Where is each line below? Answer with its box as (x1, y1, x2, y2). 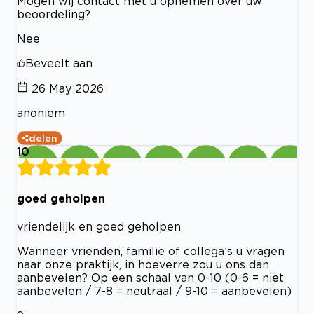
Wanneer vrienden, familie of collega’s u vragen (17, 245, 285, 258)
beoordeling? (17, 7, 90, 20)
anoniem (17, 106, 65, 119)
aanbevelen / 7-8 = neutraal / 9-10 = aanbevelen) (17, 285, 292, 298)
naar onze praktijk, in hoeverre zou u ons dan (17, 258, 269, 271)
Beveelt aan (25, 56, 93, 69)
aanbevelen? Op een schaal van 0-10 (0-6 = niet (17, 271, 284, 285)
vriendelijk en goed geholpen (17, 220, 181, 233)
